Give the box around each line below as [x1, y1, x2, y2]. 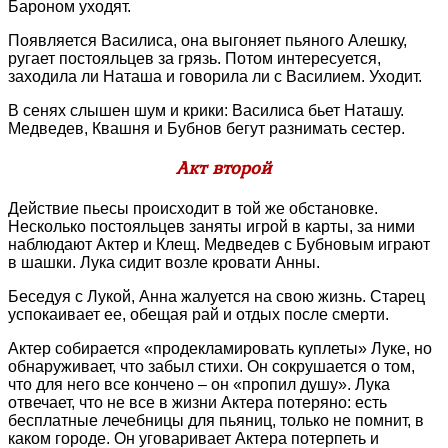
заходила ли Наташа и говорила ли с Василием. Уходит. [8, 68, 422, 86]
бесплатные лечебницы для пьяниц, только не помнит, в [8, 411, 424, 429]
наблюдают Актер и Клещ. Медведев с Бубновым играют [8, 235, 430, 253]
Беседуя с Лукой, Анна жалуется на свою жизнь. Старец [8, 287, 425, 305]
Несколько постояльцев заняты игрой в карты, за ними [8, 217, 415, 235]
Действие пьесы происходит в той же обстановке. [8, 199, 378, 217]
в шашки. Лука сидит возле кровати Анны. [8, 253, 320, 271]
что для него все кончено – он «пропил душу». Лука [8, 375, 390, 393]
